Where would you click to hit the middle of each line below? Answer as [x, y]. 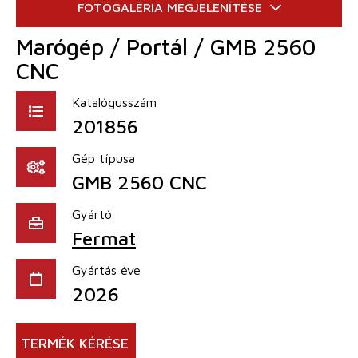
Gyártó [92, 214]
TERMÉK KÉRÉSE [75, 343]
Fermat [104, 238]
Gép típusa [103, 158]
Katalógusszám [114, 102]
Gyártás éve [106, 270]
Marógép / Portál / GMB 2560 [166, 46]
